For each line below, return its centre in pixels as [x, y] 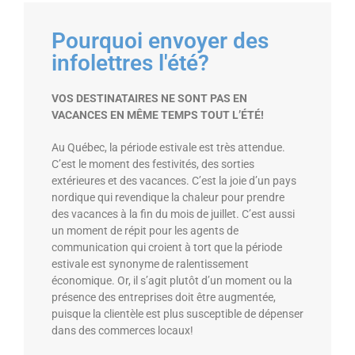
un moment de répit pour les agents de [145, 230]
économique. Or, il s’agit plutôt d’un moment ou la [172, 280]
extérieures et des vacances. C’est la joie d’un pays [174, 180]
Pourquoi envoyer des [160, 40]
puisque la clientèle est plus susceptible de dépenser [177, 313]
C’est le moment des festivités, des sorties [153, 164]
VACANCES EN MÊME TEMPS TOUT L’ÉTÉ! [158, 115]
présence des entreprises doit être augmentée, [164, 297]
